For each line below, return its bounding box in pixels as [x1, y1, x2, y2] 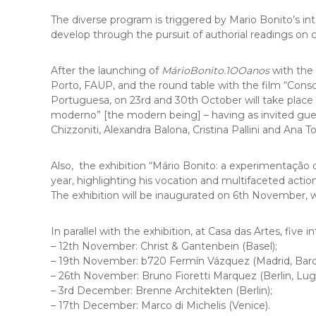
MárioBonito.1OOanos [162, 64, 269, 77]
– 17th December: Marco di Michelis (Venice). [51, 299, 270, 312]
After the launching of [51, 64, 162, 77]
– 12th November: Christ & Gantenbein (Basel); [51, 240, 277, 253]
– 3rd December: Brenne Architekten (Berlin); [51, 284, 272, 297]
